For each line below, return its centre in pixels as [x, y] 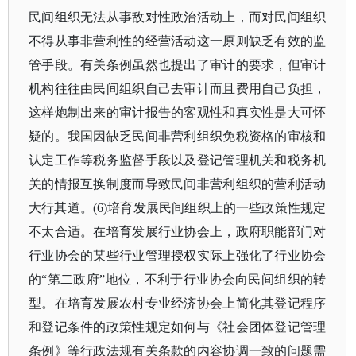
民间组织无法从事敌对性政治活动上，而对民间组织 [178, 17]
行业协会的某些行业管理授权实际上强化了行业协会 [178, 255]
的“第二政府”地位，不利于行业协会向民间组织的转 [178, 279]
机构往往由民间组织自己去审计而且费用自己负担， [178, 89]
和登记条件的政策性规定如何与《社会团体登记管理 [178, 327]
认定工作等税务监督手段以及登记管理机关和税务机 [178, 160]
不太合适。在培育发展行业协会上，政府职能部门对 [178, 232]
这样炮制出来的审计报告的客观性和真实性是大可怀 [178, 112]
